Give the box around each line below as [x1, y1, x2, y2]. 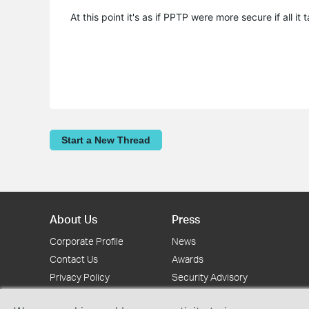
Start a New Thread [61, 134, 150, 146]
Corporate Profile [50, 235, 123, 247]
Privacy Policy [50, 271, 110, 283]
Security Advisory [172, 271, 248, 283]
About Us [50, 212, 97, 226]
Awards [172, 253, 203, 265]
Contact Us [50, 253, 98, 265]
